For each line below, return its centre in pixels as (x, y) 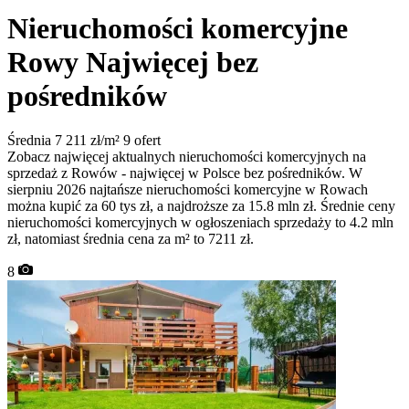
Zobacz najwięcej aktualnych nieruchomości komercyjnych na (187, 157)
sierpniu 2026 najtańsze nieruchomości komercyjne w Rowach (188, 190)
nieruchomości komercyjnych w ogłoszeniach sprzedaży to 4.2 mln (200, 223)
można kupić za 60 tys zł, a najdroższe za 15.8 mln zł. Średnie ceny (201, 206)
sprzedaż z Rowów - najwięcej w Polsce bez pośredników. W (185, 173)
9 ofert (142, 141)
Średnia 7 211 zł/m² (65, 141)
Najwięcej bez (172, 62)
